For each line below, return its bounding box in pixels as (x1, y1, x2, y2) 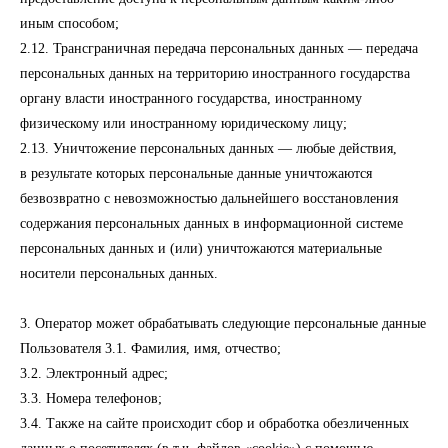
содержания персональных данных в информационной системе (20, 216, 403, 231)
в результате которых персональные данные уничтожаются (20, 166, 372, 181)
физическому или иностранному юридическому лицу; (20, 116, 347, 131)
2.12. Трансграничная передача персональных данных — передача (20, 41, 418, 56)
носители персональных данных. (20, 266, 218, 281)
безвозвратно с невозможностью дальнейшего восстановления (20, 191, 398, 206)
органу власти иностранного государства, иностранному (20, 91, 362, 106)
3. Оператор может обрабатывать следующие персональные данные (20, 316, 426, 331)
